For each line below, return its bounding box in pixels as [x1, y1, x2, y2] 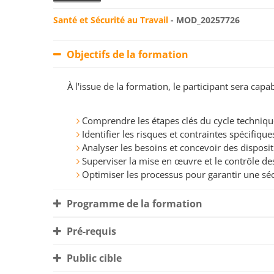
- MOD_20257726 [168, 14, 240, 26]
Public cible [64, 251, 122, 265]
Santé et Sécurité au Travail [53, 14, 168, 26]
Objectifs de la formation [64, 48, 188, 62]
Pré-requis [64, 224, 116, 239]
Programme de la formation [64, 197, 202, 211]
